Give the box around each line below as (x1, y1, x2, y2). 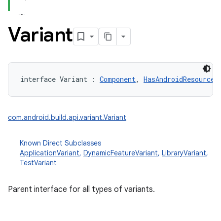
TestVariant (20, 158, 57, 167)
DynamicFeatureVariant (83, 148, 158, 157)
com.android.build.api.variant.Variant (8, 113, 126, 122)
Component (100, 74, 136, 84)
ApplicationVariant (20, 148, 79, 157)
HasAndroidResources (144, 74, 219, 84)
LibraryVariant (162, 148, 206, 157)
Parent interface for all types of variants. (8, 184, 155, 194)
